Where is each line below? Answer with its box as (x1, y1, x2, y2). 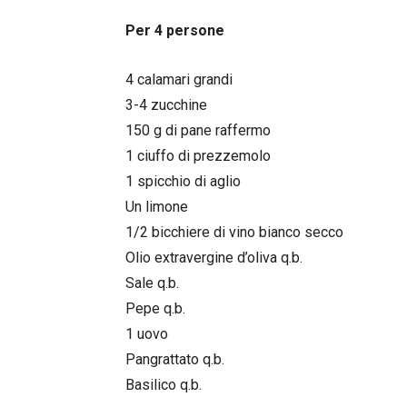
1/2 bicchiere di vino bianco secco (125, 223, 343, 241)
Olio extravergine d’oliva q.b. (125, 248, 303, 266)
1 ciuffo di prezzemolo (125, 146, 271, 164)
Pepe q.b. (125, 299, 185, 317)
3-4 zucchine (125, 95, 207, 114)
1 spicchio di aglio (125, 172, 241, 190)
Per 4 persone (125, 21, 224, 39)
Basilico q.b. (125, 375, 202, 393)
